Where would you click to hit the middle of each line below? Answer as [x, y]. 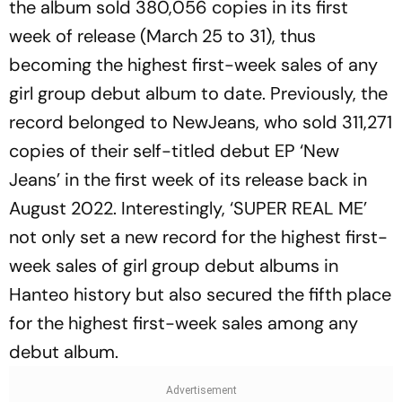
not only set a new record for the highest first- [198, 237]
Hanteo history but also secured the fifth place [200, 295]
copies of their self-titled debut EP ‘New [174, 151]
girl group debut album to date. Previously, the [198, 94]
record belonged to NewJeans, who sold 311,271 [201, 122]
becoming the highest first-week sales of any [193, 65]
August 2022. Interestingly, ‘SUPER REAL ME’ [188, 209]
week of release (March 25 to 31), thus [162, 36]
